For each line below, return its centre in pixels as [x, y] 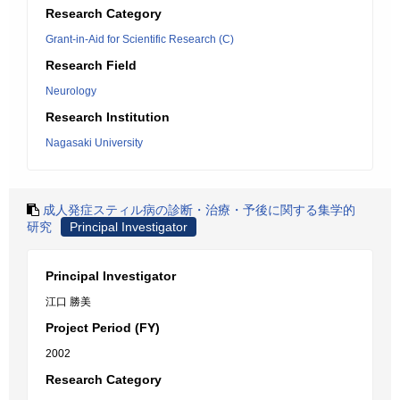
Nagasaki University [94, 143]
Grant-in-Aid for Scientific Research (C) [140, 39]
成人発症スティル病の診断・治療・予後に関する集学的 [199, 210]
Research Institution [108, 117]
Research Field [91, 65]
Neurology [71, 91]
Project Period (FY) [103, 328]
